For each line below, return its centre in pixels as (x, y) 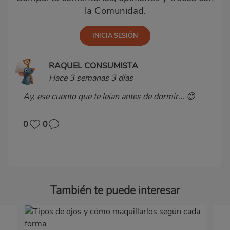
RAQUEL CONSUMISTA (93, 65)
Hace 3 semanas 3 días (91, 78)
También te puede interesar (115, 190)
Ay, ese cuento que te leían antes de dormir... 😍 (109, 96)
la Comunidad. (115, 11)
